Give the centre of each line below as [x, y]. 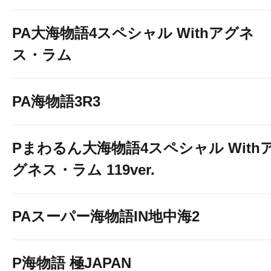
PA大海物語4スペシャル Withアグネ [133, 33]
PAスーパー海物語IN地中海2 [106, 216]
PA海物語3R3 [56, 101]
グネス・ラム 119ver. [83, 170]
